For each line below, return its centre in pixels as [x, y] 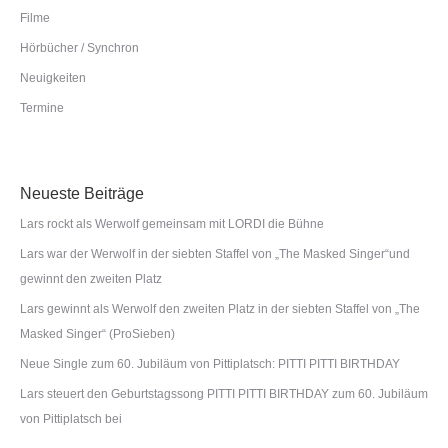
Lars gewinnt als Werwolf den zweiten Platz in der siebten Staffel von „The [220, 309]
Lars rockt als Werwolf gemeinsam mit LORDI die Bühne [172, 224]
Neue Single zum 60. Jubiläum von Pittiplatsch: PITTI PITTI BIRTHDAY [210, 364]
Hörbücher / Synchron [79, 48]
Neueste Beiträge [82, 194]
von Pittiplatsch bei [71, 419]
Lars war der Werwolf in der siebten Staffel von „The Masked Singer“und [215, 254]
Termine [42, 108]
